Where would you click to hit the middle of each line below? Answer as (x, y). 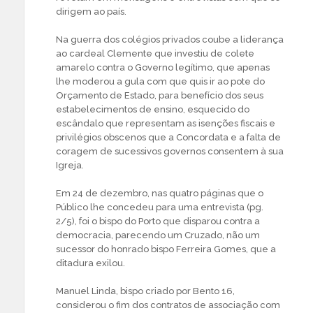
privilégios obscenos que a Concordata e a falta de (168, 138)
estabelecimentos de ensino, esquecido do (153, 110)
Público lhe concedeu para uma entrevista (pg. (160, 208)
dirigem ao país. (91, 12)
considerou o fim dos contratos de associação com (168, 305)
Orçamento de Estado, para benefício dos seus (160, 96)
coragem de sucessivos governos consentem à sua (170, 152)
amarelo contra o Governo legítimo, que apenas (163, 68)
